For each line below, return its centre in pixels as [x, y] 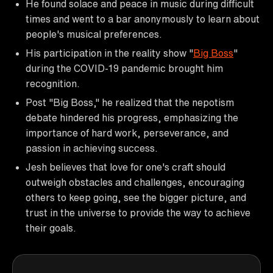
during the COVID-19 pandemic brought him [124, 68]
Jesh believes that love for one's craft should [126, 167]
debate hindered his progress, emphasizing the [132, 117]
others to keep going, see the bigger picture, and [136, 197]
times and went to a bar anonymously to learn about [143, 19]
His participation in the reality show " [109, 53]
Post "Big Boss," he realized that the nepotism [130, 102]
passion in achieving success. [92, 148]
